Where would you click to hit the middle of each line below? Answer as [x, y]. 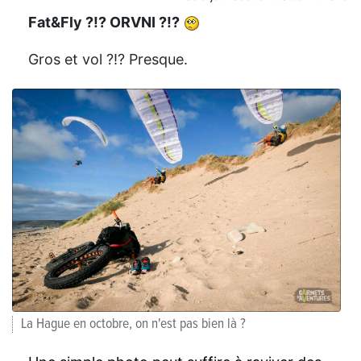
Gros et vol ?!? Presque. [108, 59]
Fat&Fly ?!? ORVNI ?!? [104, 22]
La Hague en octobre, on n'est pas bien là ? [133, 324]
